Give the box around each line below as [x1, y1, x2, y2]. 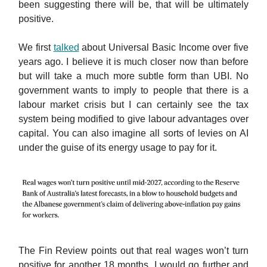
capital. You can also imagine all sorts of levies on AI [18, 128, 249, 139]
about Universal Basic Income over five [79, 42, 249, 53]
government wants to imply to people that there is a [18, 85, 249, 96]
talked [53, 42, 79, 53]
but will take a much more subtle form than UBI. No [18, 71, 249, 82]
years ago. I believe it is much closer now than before [18, 57, 249, 67]
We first [18, 42, 54, 53]
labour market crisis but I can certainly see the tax [18, 100, 249, 110]
